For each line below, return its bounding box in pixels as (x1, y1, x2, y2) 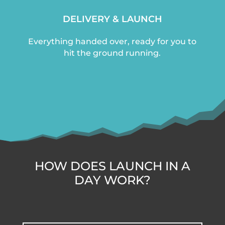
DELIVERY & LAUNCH (62, 14, 162, 25)
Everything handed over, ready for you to (28, 37, 197, 47)
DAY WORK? (74, 173, 151, 188)
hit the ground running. (64, 48, 161, 58)
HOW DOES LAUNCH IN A (34, 159, 190, 174)
